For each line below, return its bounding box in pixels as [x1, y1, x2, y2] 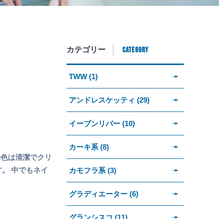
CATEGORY [122, 45, 148, 55]
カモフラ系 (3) [69, 166, 116, 175]
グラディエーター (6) [69, 189, 138, 198]
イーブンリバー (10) [69, 119, 135, 128]
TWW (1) [69, 72, 98, 81]
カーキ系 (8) [69, 142, 109, 151]
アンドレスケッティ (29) [69, 95, 150, 104]
